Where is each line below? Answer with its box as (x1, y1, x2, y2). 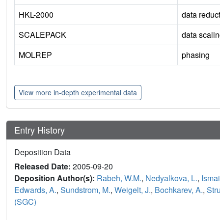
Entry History (14, 123, 67, 137)
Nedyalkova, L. (145, 172, 197, 184)
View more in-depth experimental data (19, 87, 137, 98)
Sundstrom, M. (60, 184, 110, 196)
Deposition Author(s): (14, 172, 97, 184)
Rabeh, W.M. (97, 172, 141, 184)
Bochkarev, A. (155, 184, 203, 196)
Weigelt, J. (114, 184, 151, 196)
